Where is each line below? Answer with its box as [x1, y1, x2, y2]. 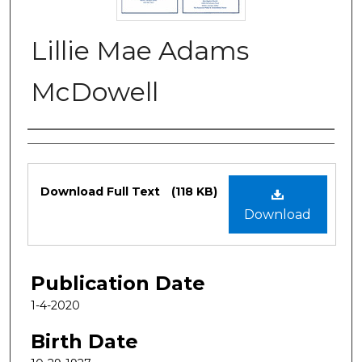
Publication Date [31, 271, 205, 295]
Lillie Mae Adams [31, 34, 249, 66]
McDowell [31, 75, 158, 107]
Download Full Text [40, 183, 163, 199]
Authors [27, 134, 104, 158]
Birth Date [31, 329, 138, 353]
